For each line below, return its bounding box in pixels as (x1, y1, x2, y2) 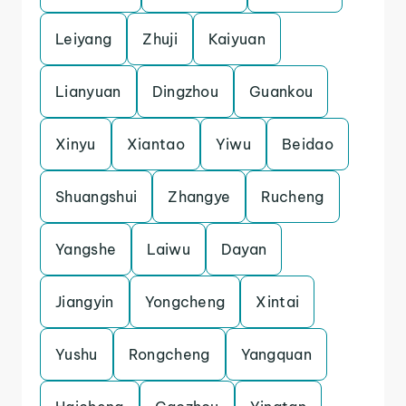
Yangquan (240, 345, 313, 363)
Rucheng (261, 188, 324, 206)
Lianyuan (55, 82, 121, 101)
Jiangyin (55, 293, 114, 311)
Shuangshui (55, 188, 138, 206)
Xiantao (126, 135, 185, 153)
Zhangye (168, 188, 231, 206)
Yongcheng (144, 293, 226, 311)
